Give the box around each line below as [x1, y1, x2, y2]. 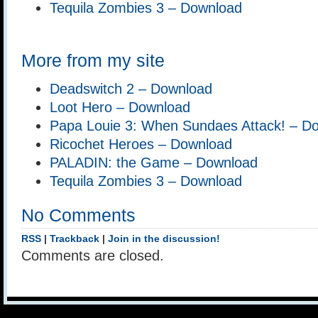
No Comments [21, 205, 136, 226]
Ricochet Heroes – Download [50, 136, 232, 152]
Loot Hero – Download [50, 99, 190, 115]
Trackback [50, 234, 99, 245]
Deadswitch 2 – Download [50, 80, 212, 97]
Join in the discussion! [108, 234, 220, 245]
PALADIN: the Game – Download [50, 154, 258, 170]
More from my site [21, 50, 165, 71]
